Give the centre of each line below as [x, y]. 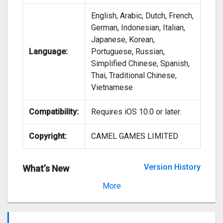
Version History [172, 167]
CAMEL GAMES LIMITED [135, 136]
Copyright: [48, 136]
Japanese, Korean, [123, 40]
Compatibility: [54, 112]
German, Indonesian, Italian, [138, 28]
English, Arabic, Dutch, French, [142, 16]
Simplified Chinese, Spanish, [140, 64]
